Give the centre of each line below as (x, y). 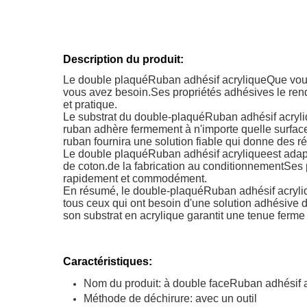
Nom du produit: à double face (157, 283)
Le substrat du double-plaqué (134, 117)
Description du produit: (123, 59)
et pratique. (90, 105)
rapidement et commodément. (135, 179)
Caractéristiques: (108, 261)
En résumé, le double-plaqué (133, 191)
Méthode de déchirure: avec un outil (170, 298)
